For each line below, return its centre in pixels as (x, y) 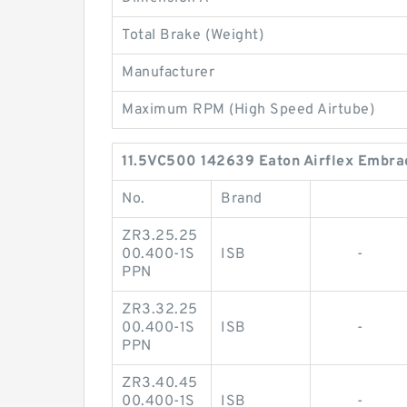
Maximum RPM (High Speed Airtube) (248, 110)
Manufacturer (168, 73)
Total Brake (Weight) (193, 35)
